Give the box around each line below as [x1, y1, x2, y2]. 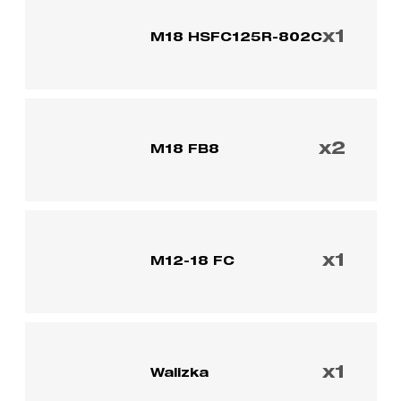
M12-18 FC [149, 255, 235, 269]
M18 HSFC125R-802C [149, 31, 322, 45]
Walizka [149, 367, 209, 380]
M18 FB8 [149, 143, 219, 157]
